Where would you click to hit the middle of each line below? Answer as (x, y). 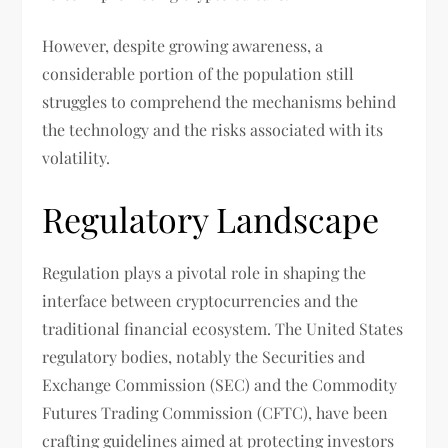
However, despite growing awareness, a (183, 46)
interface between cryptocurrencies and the (200, 301)
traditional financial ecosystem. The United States (223, 329)
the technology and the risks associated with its (213, 130)
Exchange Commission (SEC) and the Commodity (220, 385)
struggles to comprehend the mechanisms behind (219, 102)
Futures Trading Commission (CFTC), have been (215, 413)
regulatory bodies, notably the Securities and (204, 357)
